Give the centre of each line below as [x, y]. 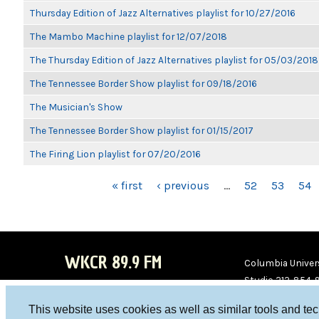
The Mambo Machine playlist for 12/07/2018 [129, 36]
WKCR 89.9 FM [113, 262]
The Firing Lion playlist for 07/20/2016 [115, 154]
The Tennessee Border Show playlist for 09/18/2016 [143, 83]
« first [127, 185]
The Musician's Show [76, 107]
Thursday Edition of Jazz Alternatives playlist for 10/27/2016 [163, 13]
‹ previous [183, 185]
